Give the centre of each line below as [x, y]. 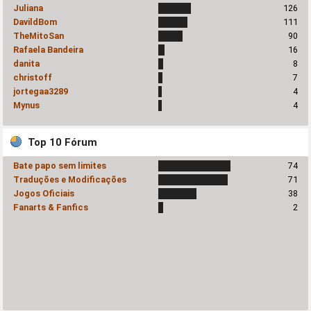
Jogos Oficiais [44, 193]
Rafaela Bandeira [49, 50]
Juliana [28, 8]
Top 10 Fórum [63, 142]
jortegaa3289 [41, 92]
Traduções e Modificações [70, 179]
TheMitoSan [39, 36]
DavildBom [35, 22]
